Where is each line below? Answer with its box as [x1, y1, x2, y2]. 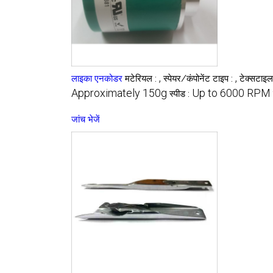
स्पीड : [169, 88, 192, 99]
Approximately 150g [71, 86, 167, 99]
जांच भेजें [71, 113, 100, 125]
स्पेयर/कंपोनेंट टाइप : [163, 73, 235, 84]
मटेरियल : [125, 73, 159, 84]
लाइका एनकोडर [71, 73, 122, 84]
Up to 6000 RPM [192, 86, 271, 99]
